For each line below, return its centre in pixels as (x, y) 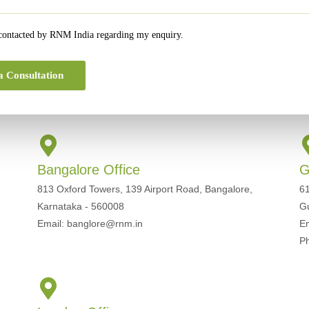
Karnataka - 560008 (80, 206)
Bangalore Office (88, 170)
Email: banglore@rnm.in (90, 223)
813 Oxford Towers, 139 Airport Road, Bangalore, (144, 189)
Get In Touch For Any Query (154, 98)
